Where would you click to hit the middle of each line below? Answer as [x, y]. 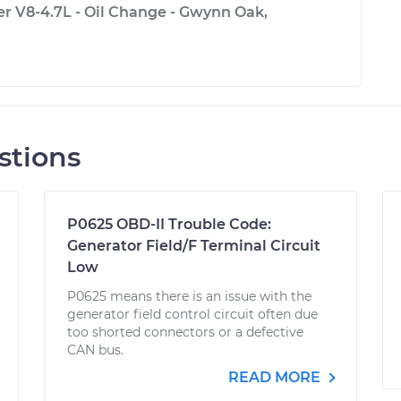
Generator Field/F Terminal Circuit [194, 246]
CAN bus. [96, 350]
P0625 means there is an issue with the [190, 296]
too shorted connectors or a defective [186, 332]
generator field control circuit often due [193, 314]
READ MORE [276, 377]
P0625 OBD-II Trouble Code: [170, 224]
